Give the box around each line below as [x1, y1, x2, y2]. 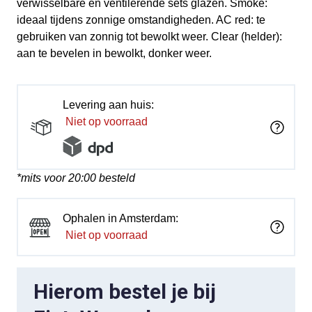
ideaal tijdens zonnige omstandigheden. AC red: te [17, 14, 265, 26]
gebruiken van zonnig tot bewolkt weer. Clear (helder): [17, 31, 282, 42]
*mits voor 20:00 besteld [17, 172, 135, 184]
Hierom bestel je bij [33, 279, 216, 304]
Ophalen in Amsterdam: [63, 212, 178, 224]
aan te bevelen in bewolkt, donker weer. [17, 47, 212, 59]
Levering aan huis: [63, 99, 154, 111]
